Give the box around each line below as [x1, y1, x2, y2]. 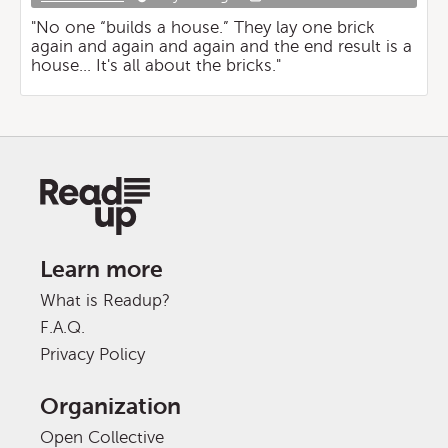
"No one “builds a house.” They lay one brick [31, 18, 375, 37]
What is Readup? [40, 291, 170, 310]
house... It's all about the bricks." [31, 56, 281, 75]
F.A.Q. [40, 318, 85, 337]
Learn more [40, 257, 163, 282]
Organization [40, 394, 181, 419]
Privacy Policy [40, 345, 145, 364]
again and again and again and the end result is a [31, 37, 412, 56]
